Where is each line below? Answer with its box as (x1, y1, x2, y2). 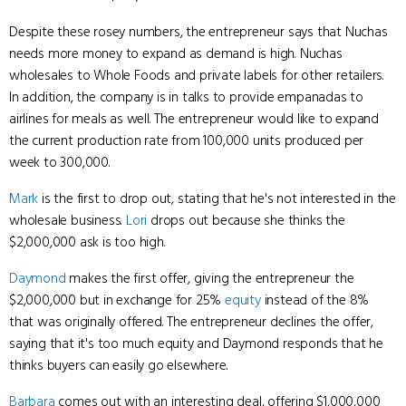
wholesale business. (9, 210, 127, 230)
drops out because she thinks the (147, 210, 345, 230)
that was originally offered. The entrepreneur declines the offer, (9, 312, 373, 332)
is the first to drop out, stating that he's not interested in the (38, 188, 397, 208)
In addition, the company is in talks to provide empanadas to (9, 87, 363, 107)
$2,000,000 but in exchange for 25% (9, 290, 226, 310)
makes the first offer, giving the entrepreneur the (65, 268, 354, 288)
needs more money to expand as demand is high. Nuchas (9, 43, 343, 63)
